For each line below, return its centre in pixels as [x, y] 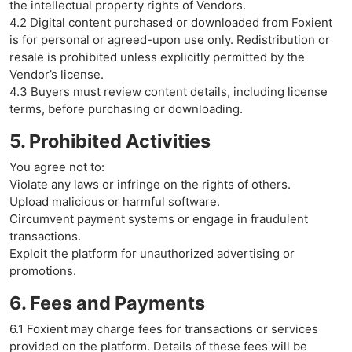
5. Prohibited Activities [110, 141]
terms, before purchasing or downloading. [126, 109]
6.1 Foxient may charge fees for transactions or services [164, 329]
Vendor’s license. [57, 74]
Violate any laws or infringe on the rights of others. [150, 184]
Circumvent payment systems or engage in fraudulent [159, 219]
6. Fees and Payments [107, 303]
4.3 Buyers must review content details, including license [169, 92]
